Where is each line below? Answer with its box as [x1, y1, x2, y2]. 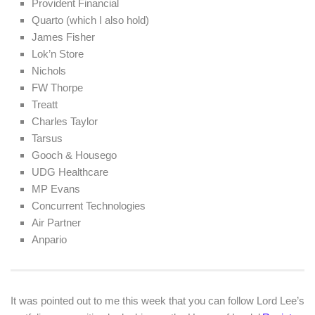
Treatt [32, 98, 58, 111]
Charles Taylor [32, 115, 98, 128]
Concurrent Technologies [32, 200, 146, 212]
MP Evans [32, 183, 80, 195]
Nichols [32, 65, 66, 77]
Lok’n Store [32, 48, 84, 60]
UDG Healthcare [32, 166, 108, 179]
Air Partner [32, 217, 81, 229]
